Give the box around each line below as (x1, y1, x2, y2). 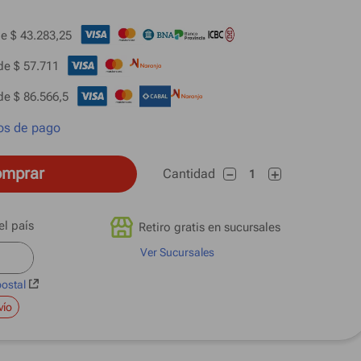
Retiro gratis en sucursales (139, 220, 280, 234)
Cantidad (163, 166, 215, 181)
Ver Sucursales (140, 246, 214, 259)
